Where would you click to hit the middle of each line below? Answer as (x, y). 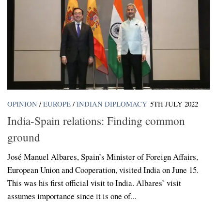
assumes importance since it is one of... (72, 196)
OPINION (22, 104)
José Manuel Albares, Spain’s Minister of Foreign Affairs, (103, 156)
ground (24, 137)
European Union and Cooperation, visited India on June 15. (103, 170)
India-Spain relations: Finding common (96, 120)
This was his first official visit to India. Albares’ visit (94, 183)
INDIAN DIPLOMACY (112, 104)
